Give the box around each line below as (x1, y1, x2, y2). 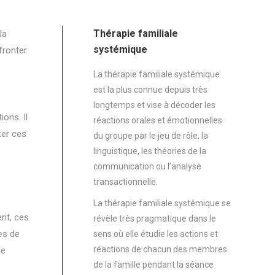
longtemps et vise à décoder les (93, 100, 215, 110)
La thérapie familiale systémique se (93, 198, 231, 208)
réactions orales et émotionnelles (93, 115, 222, 125)
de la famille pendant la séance (93, 260, 214, 269)
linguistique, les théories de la (93, 146, 206, 156)
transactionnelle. (93, 177, 158, 187)
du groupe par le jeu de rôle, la (93, 131, 208, 141)
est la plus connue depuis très (93, 85, 207, 95)
